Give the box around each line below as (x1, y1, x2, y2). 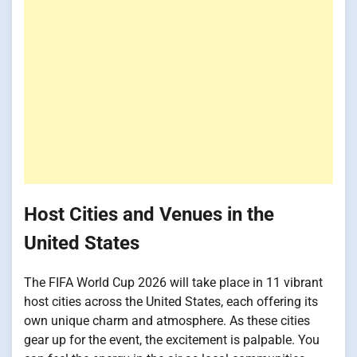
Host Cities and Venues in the (24, 203, 274, 226)
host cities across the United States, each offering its (24, 293, 318, 309)
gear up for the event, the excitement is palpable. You (24, 331, 320, 347)
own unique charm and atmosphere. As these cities (24, 312, 310, 328)
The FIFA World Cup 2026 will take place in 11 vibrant (24, 274, 323, 290)
